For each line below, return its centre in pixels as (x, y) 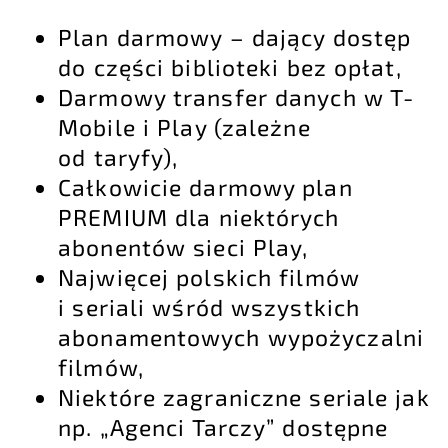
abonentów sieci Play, (183, 247)
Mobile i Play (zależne (184, 127)
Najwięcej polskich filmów (209, 277)
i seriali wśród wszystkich (209, 307)
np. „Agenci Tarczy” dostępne (223, 427)
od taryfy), (118, 157)
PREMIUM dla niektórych (199, 217)
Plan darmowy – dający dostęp (235, 37)
